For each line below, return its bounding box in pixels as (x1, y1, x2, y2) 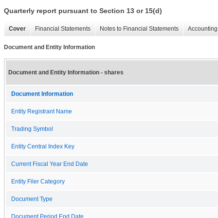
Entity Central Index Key (11, 143, 74, 149)
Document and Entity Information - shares (8, 69, 124, 76)
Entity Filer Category (11, 178, 65, 184)
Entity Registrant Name (11, 108, 72, 114)
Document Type (11, 196, 53, 202)
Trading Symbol (11, 126, 53, 132)
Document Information (11, 91, 73, 97)
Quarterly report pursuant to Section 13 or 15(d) (4, 7, 162, 15)
